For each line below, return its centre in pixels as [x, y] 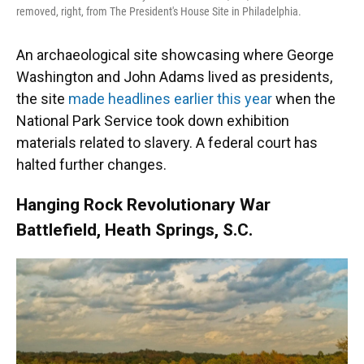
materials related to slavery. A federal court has [167, 142]
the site [42, 98]
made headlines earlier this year [170, 98]
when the [304, 98]
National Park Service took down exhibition [153, 120]
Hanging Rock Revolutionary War [143, 204]
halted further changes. [91, 164]
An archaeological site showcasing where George [175, 54]
